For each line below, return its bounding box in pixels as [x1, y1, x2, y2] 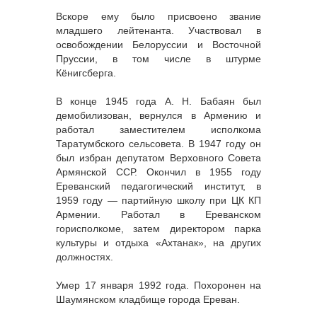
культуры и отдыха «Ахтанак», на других [56, 237, 261, 249]
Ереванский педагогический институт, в [56, 180, 261, 192]
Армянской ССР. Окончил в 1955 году [56, 166, 261, 178]
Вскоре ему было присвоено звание [56, 11, 261, 23]
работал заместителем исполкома [56, 124, 261, 136]
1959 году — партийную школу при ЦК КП [56, 195, 261, 207]
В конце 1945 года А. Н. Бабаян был [56, 96, 261, 108]
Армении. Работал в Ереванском [56, 209, 261, 221]
